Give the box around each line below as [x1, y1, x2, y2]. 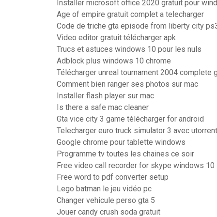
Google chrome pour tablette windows [57, 138, 186, 147]
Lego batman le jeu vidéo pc [57, 184, 152, 193]
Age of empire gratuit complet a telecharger [57, 10, 204, 19]
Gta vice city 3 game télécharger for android [57, 114, 204, 124]
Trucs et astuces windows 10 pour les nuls [57, 45, 201, 54]
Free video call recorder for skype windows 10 [57, 161, 215, 170]
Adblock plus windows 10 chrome [57, 56, 171, 65]
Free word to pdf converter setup [57, 172, 169, 182]
